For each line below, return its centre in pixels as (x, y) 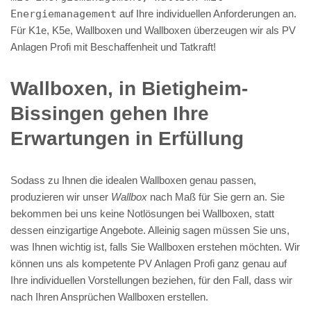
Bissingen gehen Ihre (110, 113)
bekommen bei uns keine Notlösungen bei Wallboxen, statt (142, 213)
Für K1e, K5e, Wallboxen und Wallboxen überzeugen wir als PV (153, 30)
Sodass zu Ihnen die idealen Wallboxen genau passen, (133, 180)
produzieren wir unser (61, 196)
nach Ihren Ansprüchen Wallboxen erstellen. (109, 296)
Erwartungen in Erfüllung (127, 138)
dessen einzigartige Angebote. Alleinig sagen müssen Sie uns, (150, 230)
